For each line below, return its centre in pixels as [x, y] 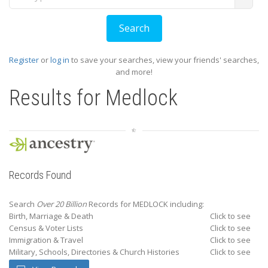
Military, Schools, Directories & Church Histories [94, 252]
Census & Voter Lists [46, 228]
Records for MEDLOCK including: [145, 204]
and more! [134, 72]
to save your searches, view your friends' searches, [164, 60]
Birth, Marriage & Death [51, 216]
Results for [57, 98]
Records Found [40, 175]
